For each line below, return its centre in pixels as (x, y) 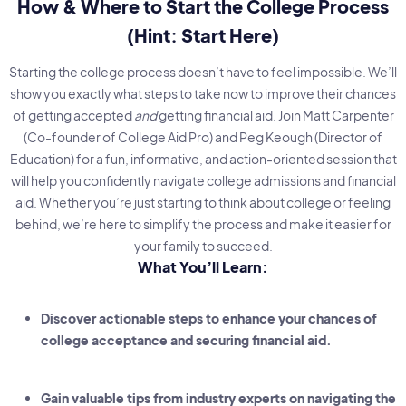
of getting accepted (73, 116)
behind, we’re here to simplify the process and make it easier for (203, 224)
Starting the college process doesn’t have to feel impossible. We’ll (203, 72)
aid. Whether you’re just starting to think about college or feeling (203, 203)
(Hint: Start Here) (203, 35)
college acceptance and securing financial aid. (186, 340)
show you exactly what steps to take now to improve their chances (203, 94)
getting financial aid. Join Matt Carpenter (275, 116)
